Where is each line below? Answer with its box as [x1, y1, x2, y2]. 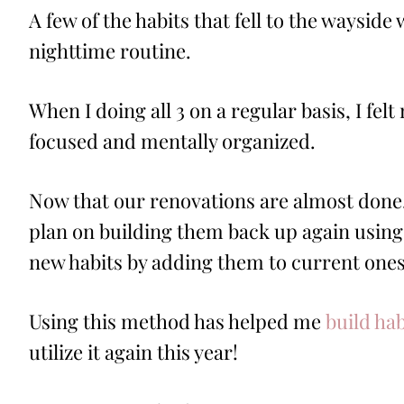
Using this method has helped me [29, 308, 326, 335]
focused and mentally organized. [29, 127, 316, 155]
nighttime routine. [29, 37, 191, 65]
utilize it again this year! [29, 338, 238, 366]
